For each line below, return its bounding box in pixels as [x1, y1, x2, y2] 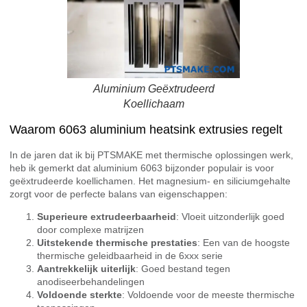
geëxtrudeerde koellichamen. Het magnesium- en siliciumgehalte [10, 175, 291, 186]
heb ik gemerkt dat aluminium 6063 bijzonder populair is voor [10, 162, 274, 173]
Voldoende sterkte [37, 289, 122, 301]
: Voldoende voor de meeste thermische [122, 289, 295, 301]
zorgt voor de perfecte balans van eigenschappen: [10, 188, 228, 199]
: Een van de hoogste [197, 237, 290, 249]
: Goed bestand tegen [136, 263, 230, 275]
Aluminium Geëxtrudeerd [93, 83, 214, 95]
